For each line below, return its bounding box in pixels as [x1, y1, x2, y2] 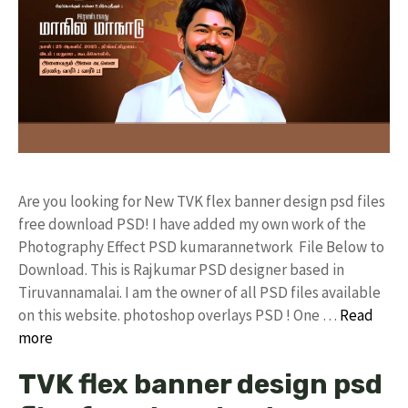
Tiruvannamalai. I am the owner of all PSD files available [18, 282, 381, 302]
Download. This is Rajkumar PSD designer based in [18, 260, 344, 280]
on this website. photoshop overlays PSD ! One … [18, 305, 340, 325]
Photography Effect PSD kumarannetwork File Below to [18, 237, 384, 257]
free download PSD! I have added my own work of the [18, 214, 366, 234]
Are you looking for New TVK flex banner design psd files [18, 191, 385, 211]
